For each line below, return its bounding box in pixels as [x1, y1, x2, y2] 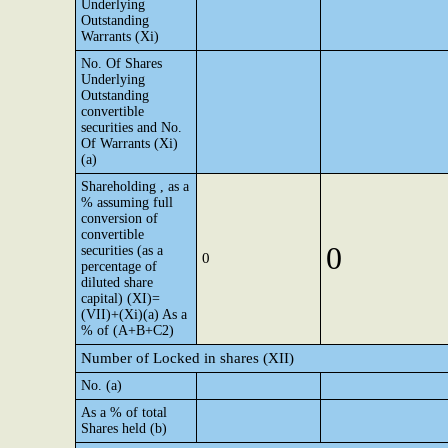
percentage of [81, 259, 157, 274]
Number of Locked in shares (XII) [81, 350, 294, 366]
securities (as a [81, 243, 163, 258]
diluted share [81, 275, 153, 290]
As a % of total [81, 405, 167, 420]
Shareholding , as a [81, 179, 189, 194]
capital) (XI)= [81, 291, 160, 306]
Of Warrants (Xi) [81, 136, 178, 151]
